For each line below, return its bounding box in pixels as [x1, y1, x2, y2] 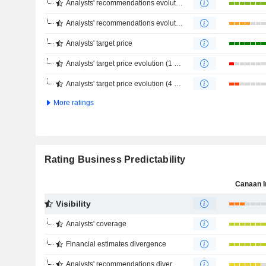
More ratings [51, 99, 94, 107]
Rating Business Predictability [44, 154, 186, 164]
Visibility [55, 199, 91, 208]
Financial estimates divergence [65, 240, 166, 248]
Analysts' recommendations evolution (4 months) [65, 19, 176, 27]
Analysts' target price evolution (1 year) [65, 59, 174, 68]
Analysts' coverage [65, 220, 126, 228]
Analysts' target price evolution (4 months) [65, 80, 174, 88]
